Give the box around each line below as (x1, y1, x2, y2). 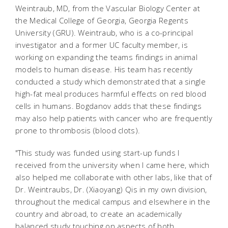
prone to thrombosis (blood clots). (15, 125, 140, 135)
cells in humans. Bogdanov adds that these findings (15, 101, 202, 111)
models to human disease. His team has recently (15, 64, 193, 74)
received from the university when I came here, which (15, 160, 210, 170)
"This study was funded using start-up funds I (15, 148, 180, 158)
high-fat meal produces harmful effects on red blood (15, 89, 207, 99)
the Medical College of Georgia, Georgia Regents (15, 15, 189, 25)
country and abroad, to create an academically (15, 209, 182, 219)
